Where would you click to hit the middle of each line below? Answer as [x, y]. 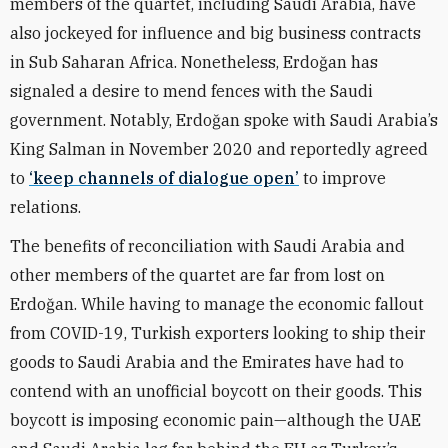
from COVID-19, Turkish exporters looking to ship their [218, 333]
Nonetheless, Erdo [250, 62]
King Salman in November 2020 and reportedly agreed [219, 149]
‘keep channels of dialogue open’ [164, 178]
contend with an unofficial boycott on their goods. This [216, 391]
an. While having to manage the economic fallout [239, 304]
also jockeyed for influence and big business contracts [215, 33]
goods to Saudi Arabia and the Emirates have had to [207, 362]
